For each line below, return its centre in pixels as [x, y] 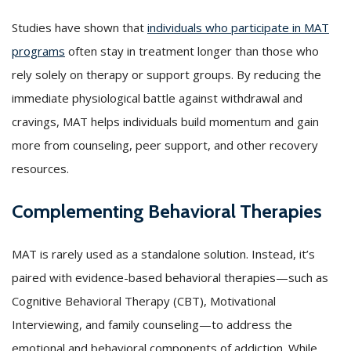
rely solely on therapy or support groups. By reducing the [166, 74]
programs [38, 51]
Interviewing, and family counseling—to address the [152, 324]
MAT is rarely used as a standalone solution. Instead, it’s [163, 253]
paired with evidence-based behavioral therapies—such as [170, 277]
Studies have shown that [80, 27]
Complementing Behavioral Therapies [167, 211]
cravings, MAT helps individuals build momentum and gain [165, 121]
